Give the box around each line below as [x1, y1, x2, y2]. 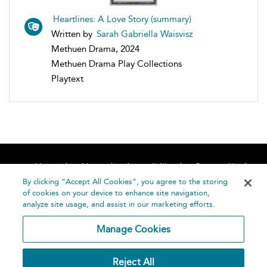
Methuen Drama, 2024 [51, 44, 139, 54]
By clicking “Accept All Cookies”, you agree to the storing [23, 177, 228, 186]
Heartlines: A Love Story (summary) [53, 14, 191, 24]
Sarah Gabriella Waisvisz [97, 29, 193, 39]
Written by [51, 29, 95, 39]
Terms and [166, 255, 206, 266]
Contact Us [194, 162, 238, 172]
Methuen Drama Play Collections [51, 58, 182, 69]
